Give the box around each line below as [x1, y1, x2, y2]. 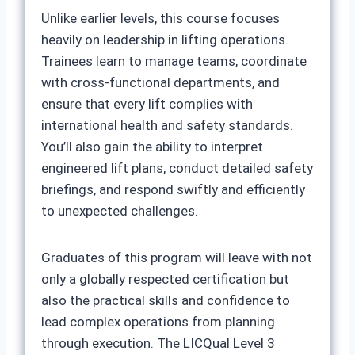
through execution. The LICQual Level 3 [41, 335, 275, 351]
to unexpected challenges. [41, 203, 198, 219]
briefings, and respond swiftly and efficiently [41, 181, 305, 197]
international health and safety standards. [41, 117, 293, 133]
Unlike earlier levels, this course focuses [41, 10, 280, 26]
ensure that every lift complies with [41, 96, 253, 112]
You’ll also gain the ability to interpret [41, 139, 263, 155]
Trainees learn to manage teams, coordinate [41, 53, 307, 69]
